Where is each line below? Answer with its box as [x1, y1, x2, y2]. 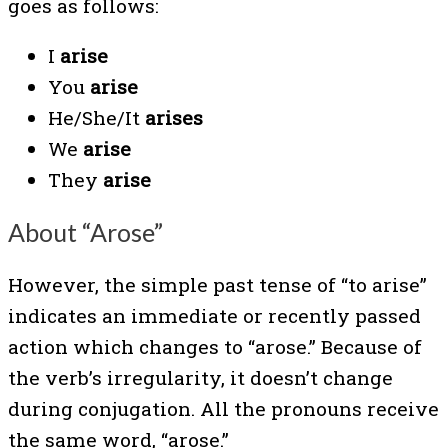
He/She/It [48, 105, 145, 131]
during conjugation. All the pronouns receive [8, 395, 439, 421]
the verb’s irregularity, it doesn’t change [8, 364, 393, 390]
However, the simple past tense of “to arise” [8, 271, 427, 297]
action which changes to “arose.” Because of [8, 333, 422, 359]
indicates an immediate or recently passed [8, 302, 421, 328]
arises [145, 105, 203, 131]
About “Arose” [8, 217, 163, 248]
